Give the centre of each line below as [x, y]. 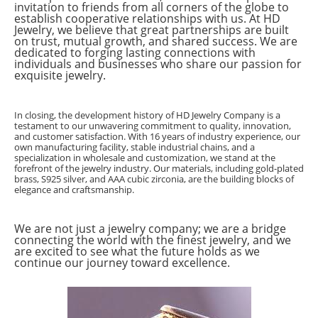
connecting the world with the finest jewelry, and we [153, 240]
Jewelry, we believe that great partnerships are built [152, 29]
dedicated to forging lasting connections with [135, 52]
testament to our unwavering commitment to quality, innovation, [153, 125]
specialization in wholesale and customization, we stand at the [145, 157]
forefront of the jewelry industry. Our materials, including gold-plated [159, 168]
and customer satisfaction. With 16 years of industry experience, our [157, 136]
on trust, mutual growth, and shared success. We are [156, 41]
